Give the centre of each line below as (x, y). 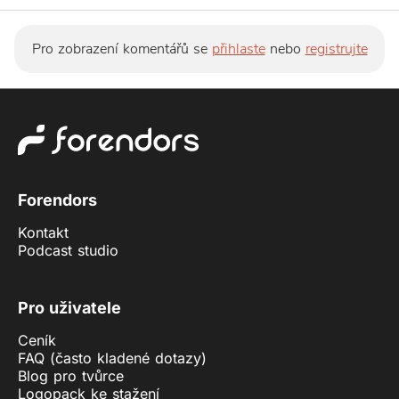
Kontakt (43, 232)
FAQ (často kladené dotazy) (112, 358)
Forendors (57, 199)
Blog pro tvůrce (71, 376)
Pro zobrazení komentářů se (122, 49)
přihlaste (238, 49)
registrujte (336, 49)
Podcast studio (68, 250)
